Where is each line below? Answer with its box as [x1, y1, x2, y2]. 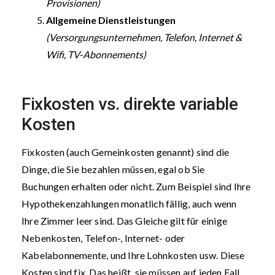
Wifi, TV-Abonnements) [46, 48, 146, 60]
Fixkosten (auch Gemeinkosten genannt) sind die [21, 146, 230, 158]
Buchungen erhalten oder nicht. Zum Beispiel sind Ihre [21, 180, 251, 192]
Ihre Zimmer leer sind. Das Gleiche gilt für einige [21, 215, 228, 227]
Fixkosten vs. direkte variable [21, 94, 238, 114]
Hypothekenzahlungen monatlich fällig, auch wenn [21, 198, 237, 209]
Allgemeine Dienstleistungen [46, 14, 176, 26]
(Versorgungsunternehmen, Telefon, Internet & [46, 31, 242, 43]
